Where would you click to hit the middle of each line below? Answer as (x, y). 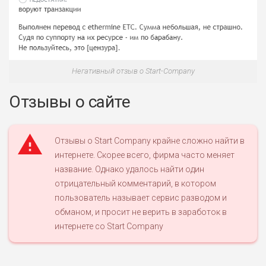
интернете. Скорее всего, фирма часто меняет (145, 155)
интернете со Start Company (109, 226)
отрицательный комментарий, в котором (135, 183)
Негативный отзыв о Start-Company (133, 71)
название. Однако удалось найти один (129, 169)
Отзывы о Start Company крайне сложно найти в (150, 140)
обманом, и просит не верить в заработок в (141, 212)
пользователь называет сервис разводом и (141, 197)
